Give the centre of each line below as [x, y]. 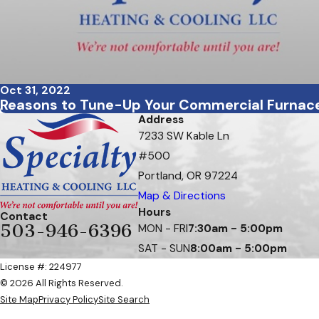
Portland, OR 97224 [188, 176]
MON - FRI [163, 229]
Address [161, 120]
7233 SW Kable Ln [184, 136]
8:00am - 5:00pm [239, 249]
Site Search [124, 300]
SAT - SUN [164, 249]
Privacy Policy [68, 300]
